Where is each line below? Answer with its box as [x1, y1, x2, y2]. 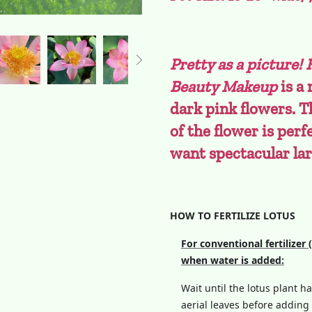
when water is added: [181, 253, 284, 267]
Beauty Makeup [170, 76, 277, 96]
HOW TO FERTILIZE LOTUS [170, 208, 295, 222]
